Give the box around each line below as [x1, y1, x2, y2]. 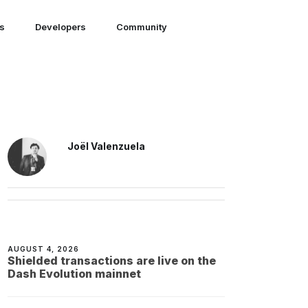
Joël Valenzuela [67, 140, 145, 152]
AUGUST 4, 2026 [8, 245, 80, 254]
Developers [34, 21, 86, 32]
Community [115, 21, 167, 32]
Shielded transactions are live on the [8, 254, 217, 268]
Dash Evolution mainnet [8, 267, 142, 281]
